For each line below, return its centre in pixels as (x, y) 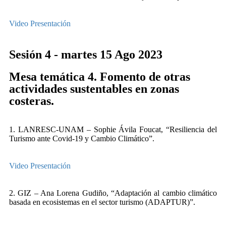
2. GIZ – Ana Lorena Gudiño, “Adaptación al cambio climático (113, 193)
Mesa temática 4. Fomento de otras (100, 77)
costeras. (32, 101)
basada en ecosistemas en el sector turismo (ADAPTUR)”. (102, 202)
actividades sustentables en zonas (94, 89)
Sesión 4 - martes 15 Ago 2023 (86, 54)
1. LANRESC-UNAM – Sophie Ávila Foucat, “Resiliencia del (113, 129)
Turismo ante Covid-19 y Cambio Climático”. (82, 138)
